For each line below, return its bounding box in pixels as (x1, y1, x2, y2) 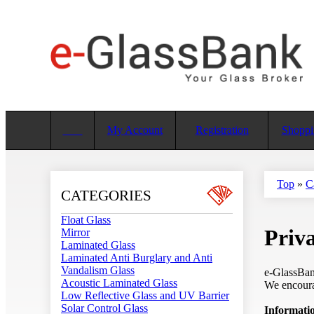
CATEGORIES (61, 187, 151, 204)
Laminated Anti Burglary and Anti (61, 252, 212, 264)
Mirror (61, 226, 90, 238)
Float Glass (61, 214, 111, 226)
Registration (195, 124, 249, 136)
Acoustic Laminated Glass (61, 277, 177, 289)
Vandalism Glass (61, 264, 135, 276)
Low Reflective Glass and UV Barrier (61, 289, 229, 301)
